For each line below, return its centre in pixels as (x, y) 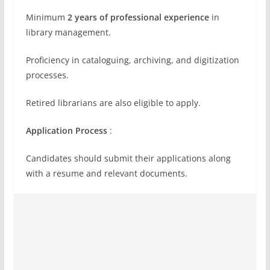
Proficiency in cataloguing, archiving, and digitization (132, 60)
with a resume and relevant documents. (106, 174)
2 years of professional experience (138, 17)
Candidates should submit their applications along (128, 159)
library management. (68, 33)
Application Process (67, 131)
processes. (47, 75)
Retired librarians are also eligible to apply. (113, 103)
